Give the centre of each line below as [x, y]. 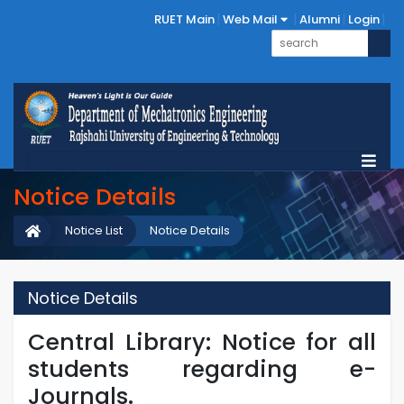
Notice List [94, 230]
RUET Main [184, 19]
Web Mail [252, 19]
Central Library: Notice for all [202, 342]
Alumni [320, 19]
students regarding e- [202, 369]
